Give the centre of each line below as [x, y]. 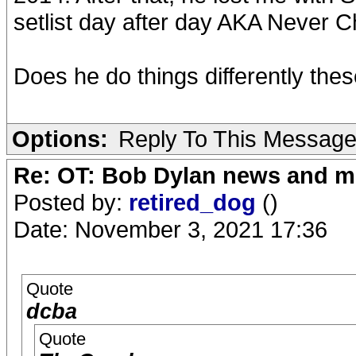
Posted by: [71, 202]
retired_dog [195, 202]
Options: [60, 139]
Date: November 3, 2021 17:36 [170, 229]
